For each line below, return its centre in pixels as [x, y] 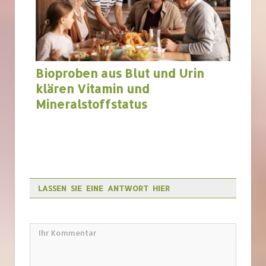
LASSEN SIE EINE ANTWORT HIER [104, 189]
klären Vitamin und [93, 89]
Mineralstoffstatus [91, 104]
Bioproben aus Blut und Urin [120, 73]
